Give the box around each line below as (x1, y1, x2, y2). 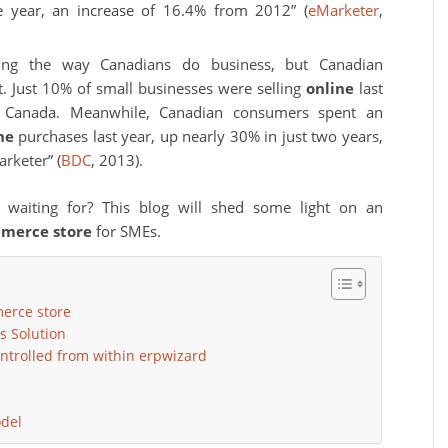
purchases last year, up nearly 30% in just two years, (13, 125, 383, 146)
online (305, 77, 354, 98)
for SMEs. (92, 220, 161, 241)
